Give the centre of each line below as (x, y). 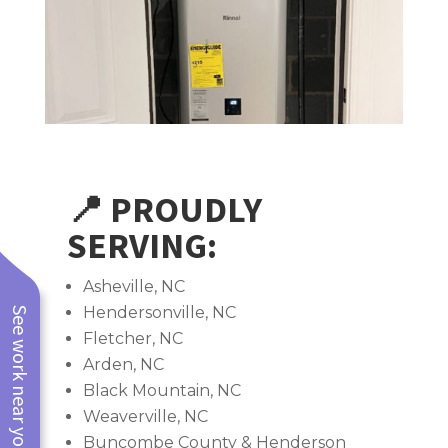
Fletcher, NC (133, 339)
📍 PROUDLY (165, 210)
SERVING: (142, 246)
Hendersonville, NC (160, 313)
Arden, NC (124, 365)
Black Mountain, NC (162, 391)
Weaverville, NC (146, 417)
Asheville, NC (134, 287)
